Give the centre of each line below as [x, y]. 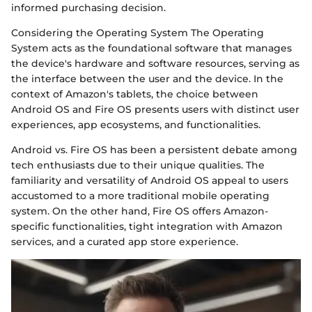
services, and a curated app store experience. [125, 242]
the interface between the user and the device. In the [147, 79]
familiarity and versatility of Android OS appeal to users [150, 181]
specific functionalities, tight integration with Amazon [147, 227]
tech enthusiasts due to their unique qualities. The [138, 165]
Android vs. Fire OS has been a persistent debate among [154, 150]
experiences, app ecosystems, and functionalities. [136, 125]
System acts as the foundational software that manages [151, 48]
